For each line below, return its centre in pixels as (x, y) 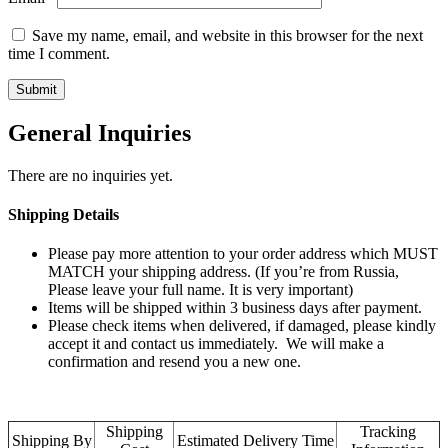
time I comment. (59, 53)
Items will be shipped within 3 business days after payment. (235, 308)
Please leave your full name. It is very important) (200, 290)
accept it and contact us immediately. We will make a (216, 344)
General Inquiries (99, 132)
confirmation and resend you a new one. (174, 362)
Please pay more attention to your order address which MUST (243, 254)
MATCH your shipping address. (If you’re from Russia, (223, 272)
